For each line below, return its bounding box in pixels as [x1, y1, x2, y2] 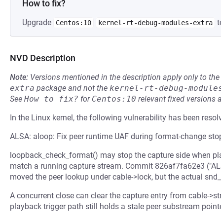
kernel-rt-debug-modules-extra [98, 19, 213, 27]
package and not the [35, 83, 110, 93]
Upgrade [22, 18, 53, 27]
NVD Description [10, 53, 75, 63]
